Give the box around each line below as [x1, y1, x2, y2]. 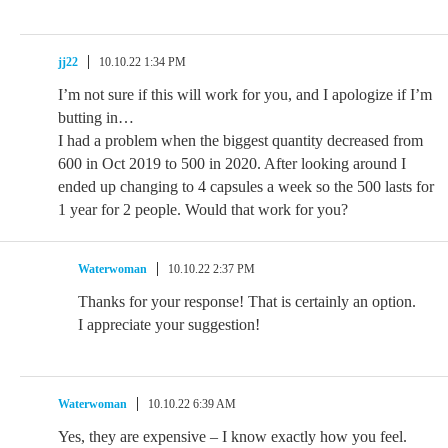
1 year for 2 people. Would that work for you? [58, 201, 348, 218]
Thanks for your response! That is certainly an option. [78, 293, 416, 310]
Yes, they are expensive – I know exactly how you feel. [58, 428, 407, 445]
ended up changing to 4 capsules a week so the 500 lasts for [58, 178, 434, 195]
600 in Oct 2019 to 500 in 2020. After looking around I [58, 155, 406, 172]
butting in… [58, 109, 134, 126]
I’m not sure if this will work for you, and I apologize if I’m [58, 86, 432, 103]
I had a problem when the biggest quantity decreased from [58, 132, 423, 149]
